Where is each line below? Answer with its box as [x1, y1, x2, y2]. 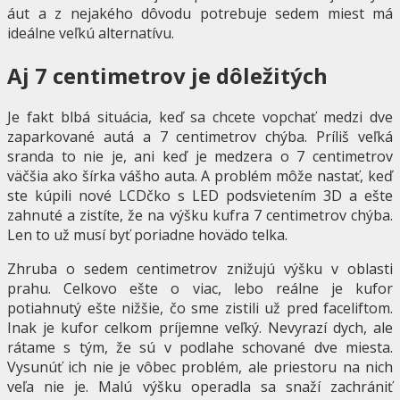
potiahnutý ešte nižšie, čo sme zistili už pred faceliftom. [7, 298, 393, 319]
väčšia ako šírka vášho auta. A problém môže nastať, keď [7, 166, 393, 187]
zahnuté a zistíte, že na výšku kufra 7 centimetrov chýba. [7, 205, 393, 226]
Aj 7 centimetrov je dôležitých [7, 60, 328, 90]
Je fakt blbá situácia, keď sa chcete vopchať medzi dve [7, 107, 393, 128]
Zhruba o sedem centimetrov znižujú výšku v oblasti [7, 259, 393, 279]
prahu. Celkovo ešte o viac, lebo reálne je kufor [7, 279, 393, 299]
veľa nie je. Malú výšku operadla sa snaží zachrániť [7, 377, 393, 397]
